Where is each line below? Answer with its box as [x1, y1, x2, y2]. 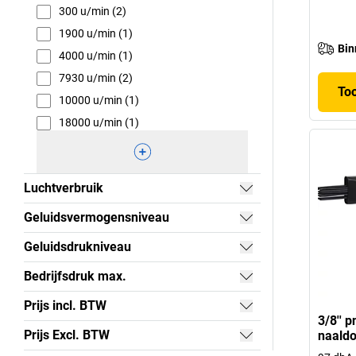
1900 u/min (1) [59, 27, 133, 41]
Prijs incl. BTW [24, 297, 106, 313]
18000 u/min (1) [59, 116, 139, 130]
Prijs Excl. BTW [24, 327, 110, 342]
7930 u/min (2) [59, 72, 133, 85]
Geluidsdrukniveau [24, 238, 131, 254]
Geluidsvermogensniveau [24, 209, 169, 225]
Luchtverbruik [24, 180, 103, 195]
